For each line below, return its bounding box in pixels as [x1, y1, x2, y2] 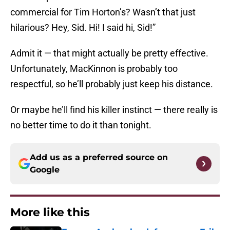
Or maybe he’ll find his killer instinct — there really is [10, 104, 218, 116]
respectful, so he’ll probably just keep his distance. [10, 79, 213, 90]
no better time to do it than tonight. [10, 120, 151, 131]
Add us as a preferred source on [30, 152, 168, 163]
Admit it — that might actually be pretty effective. [10, 48, 208, 59]
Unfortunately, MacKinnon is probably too [10, 63, 178, 74]
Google [30, 165, 60, 175]
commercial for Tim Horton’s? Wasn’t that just [10, 7, 196, 18]
